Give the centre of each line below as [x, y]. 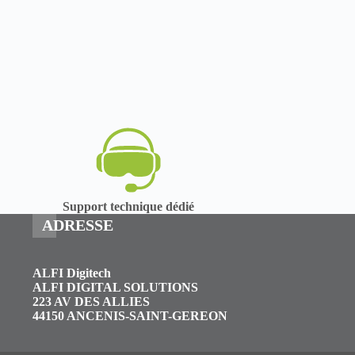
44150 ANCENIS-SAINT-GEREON [130, 316]
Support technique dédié [129, 206]
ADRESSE [78, 225]
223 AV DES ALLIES [92, 302]
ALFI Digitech [72, 273]
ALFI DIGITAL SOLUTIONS [116, 287]
